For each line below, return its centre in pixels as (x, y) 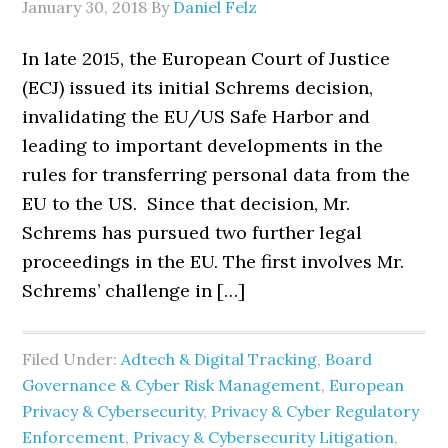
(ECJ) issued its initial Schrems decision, (198, 87)
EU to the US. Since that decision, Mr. (186, 203)
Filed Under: (72, 359)
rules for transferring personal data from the (216, 174)
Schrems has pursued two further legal (192, 232)
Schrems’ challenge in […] (134, 290)
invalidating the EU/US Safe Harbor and (196, 116)
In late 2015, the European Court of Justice (206, 58)
